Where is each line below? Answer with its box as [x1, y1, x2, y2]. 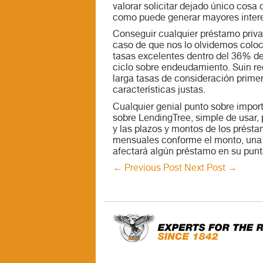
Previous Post [122, 164, 184, 174]
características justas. [113, 86, 205, 96]
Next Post [184, 164, 228, 174]
